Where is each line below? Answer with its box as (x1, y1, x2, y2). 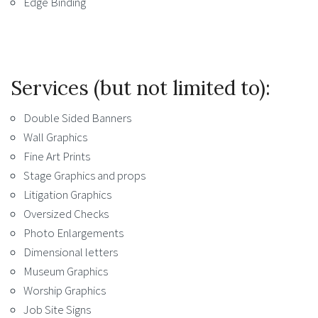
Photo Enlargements (23, 225, 124, 241)
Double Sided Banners (23, 110, 131, 126)
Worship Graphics (23, 283, 106, 299)
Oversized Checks (23, 206, 109, 222)
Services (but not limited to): (11, 75, 270, 102)
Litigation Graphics (23, 187, 111, 203)
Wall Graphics (23, 129, 87, 146)
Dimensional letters (23, 244, 118, 261)
